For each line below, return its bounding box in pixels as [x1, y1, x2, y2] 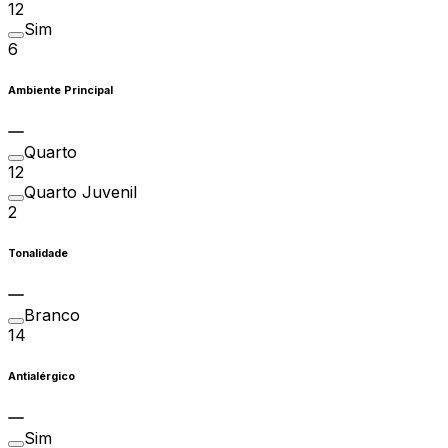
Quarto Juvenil [24, 181, 137, 202]
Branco [24, 304, 80, 325]
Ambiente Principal [8, 83, 113, 97]
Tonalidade [8, 246, 68, 260]
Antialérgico [8, 369, 75, 383]
